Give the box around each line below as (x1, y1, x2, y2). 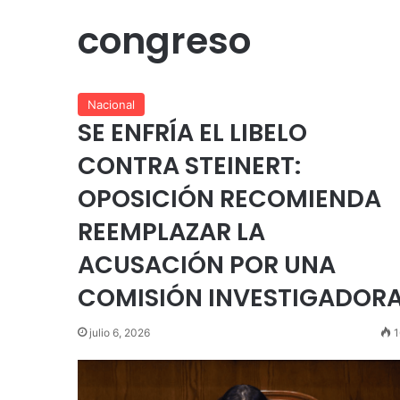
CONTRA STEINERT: (78, 149, 301, 182)
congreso (78, 15, 251, 66)
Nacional (87, 97, 135, 112)
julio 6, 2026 (89, 326, 150, 339)
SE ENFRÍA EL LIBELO (78, 116, 307, 149)
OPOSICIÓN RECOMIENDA (78, 182, 381, 215)
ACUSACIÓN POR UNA (78, 248, 336, 281)
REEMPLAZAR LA (78, 215, 265, 248)
